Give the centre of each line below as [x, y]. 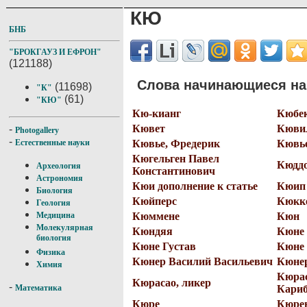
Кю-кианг [157, 113]
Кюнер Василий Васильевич [202, 261]
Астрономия [60, 178]
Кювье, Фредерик [176, 143]
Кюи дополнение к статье [195, 186]
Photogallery [37, 130]
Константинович [174, 171]
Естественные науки [52, 143]
